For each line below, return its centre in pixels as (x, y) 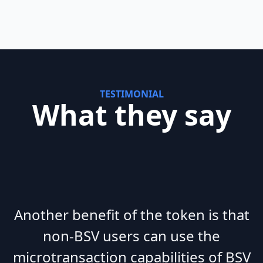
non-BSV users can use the (131, 235)
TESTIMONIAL (131, 94)
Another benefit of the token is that (131, 214)
